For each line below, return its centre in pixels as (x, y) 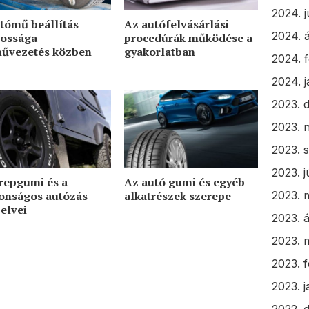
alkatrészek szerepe (177, 196)
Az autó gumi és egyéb (184, 182)
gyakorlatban (159, 52)
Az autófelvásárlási (176, 24)
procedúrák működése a (188, 38)
